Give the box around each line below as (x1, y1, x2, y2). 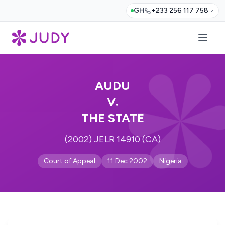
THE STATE (81, 110, 144, 125)
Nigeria (159, 157, 182, 165)
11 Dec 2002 (107, 157, 147, 165)
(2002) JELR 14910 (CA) (64, 134, 161, 145)
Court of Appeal (43, 157, 95, 165)
